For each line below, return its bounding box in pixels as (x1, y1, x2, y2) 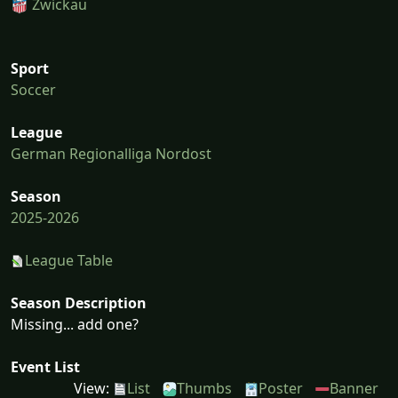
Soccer (11, 79, 56, 99)
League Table (25, 250, 113, 270)
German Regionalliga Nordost (11, 143, 211, 163)
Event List (11, 356, 80, 377)
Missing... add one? (11, 314, 139, 334)
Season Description (11, 292, 147, 313)
